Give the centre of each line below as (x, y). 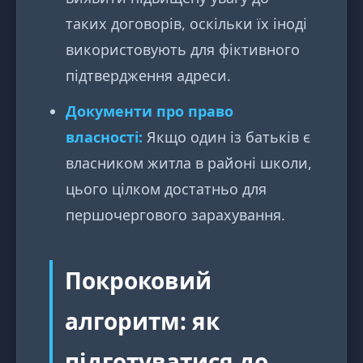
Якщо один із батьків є (226, 137)
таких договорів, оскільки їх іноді (186, 24)
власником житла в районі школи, (189, 163)
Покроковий (138, 281)
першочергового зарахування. (175, 215)
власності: (104, 137)
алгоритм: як (142, 321)
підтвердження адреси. (148, 76)
